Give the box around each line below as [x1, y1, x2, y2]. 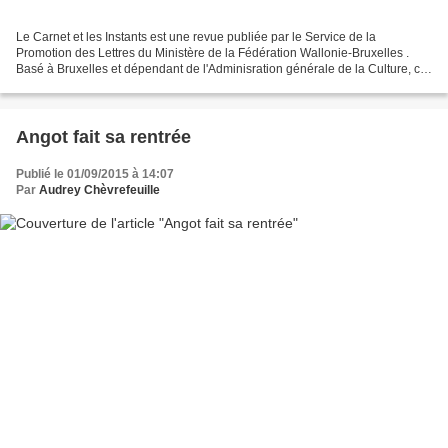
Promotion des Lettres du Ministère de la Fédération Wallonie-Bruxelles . [16, 46, 409, 61]
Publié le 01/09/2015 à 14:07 [16, 167, 174, 182]
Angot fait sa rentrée [16, 127, 191, 148]
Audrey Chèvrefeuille [39, 183, 160, 198]
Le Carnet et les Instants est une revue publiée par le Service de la [16, 30, 376, 45]
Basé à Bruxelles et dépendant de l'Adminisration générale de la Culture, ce [16, 62, 427, 77]
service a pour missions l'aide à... [16, 78, 195, 93]
